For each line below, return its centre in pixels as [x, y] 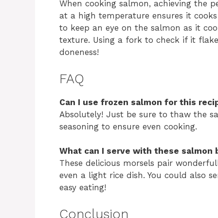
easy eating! [83, 188]
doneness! [79, 52]
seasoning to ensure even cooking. [128, 126]
